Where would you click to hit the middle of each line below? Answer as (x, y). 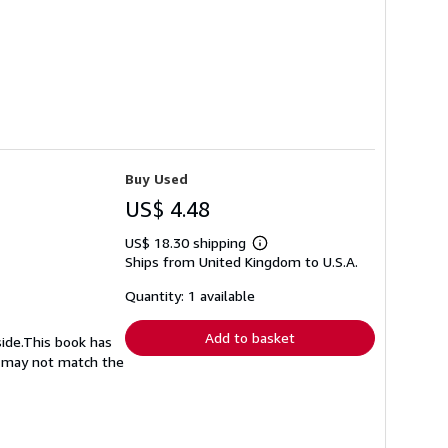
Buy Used (156, 179)
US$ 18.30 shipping (187, 243)
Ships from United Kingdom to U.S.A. (241, 262)
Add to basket (250, 338)
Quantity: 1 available (190, 296)
